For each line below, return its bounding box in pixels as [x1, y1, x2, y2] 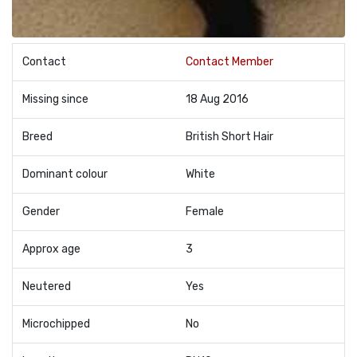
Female [186, 205, 224, 219]
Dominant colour [22, 167, 108, 182]
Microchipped [22, 317, 90, 331]
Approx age [22, 242, 80, 257]
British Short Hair [186, 130, 273, 144]
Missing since [22, 92, 88, 107]
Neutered [22, 280, 71, 294]
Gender [22, 205, 60, 219]
